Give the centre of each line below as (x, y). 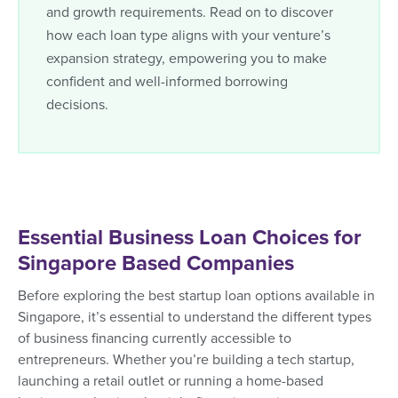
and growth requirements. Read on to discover (190, 12)
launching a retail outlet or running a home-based (171, 381)
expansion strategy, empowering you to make (187, 58)
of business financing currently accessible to (155, 338)
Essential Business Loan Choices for (190, 237)
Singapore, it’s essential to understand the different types (195, 317)
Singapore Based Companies (156, 263)
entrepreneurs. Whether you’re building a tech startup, (186, 359)
